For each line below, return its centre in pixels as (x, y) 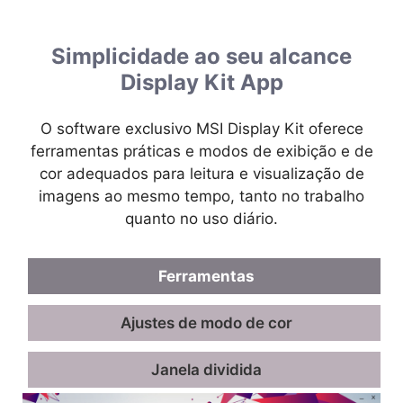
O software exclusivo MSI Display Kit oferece (201, 129)
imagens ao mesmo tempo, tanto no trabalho (201, 196)
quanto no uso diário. (201, 219)
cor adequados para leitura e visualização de (201, 174)
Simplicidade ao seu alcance (201, 56)
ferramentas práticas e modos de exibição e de (201, 151)
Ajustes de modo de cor (206, 323)
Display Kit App (201, 82)
